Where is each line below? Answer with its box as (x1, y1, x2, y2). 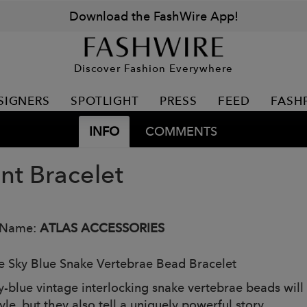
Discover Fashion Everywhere (74, 61, 233, 75)
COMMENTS (145, 123, 217, 139)
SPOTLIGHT (71, 94, 139, 108)
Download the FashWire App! (69, 8, 238, 24)
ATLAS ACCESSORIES (40, 220, 164, 236)
